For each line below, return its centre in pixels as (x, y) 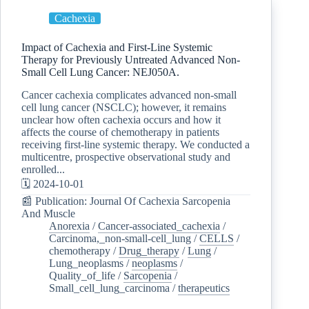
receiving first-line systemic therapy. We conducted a (136, 144)
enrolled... (43, 169)
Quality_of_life (82, 275)
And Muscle (48, 213)
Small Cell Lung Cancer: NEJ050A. (100, 72)
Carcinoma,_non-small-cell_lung (120, 238)
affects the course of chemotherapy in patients (120, 132)
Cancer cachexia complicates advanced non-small (129, 94)
